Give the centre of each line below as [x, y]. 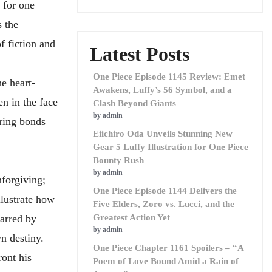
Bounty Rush [118, 160]
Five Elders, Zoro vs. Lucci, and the [164, 204]
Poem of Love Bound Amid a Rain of [166, 261]
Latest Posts [140, 54]
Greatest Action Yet [131, 217]
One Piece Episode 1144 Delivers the [165, 191]
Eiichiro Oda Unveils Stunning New [163, 134]
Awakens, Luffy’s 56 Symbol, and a [162, 90]
